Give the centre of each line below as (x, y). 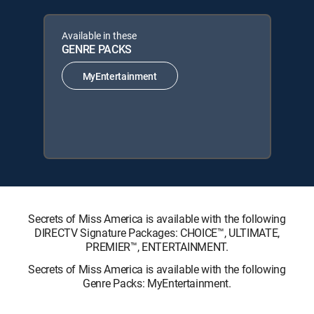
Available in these (99, 35)
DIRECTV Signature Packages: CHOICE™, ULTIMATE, (157, 233)
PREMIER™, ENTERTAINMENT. (157, 247)
